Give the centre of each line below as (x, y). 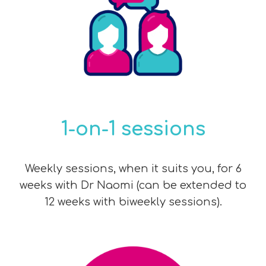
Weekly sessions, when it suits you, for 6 (133, 168)
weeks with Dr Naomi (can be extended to (133, 185)
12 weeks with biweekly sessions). (133, 202)
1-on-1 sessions (133, 129)
